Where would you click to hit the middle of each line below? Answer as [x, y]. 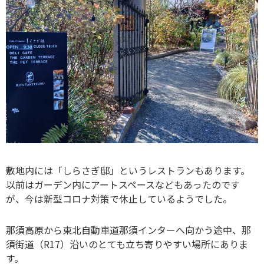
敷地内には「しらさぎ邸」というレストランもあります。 [128, 170]
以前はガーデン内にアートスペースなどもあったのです [123, 184]
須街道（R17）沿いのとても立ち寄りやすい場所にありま [127, 244]
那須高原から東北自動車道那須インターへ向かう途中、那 [128, 230]
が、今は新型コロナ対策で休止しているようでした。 [119, 198]
